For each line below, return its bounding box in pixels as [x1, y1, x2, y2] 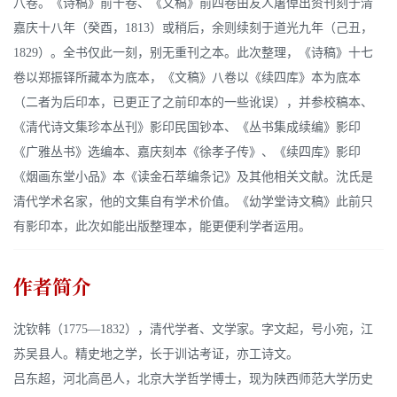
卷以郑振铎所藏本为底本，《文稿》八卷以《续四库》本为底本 [13, 71, 361, 85]
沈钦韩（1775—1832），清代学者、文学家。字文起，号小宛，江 [13, 323, 373, 337]
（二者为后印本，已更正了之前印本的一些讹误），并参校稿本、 [13, 96, 373, 110]
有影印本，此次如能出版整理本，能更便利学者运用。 [13, 220, 311, 234]
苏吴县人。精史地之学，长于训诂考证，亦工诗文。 [13, 347, 299, 362]
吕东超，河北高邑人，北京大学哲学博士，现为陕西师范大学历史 [13, 372, 373, 386]
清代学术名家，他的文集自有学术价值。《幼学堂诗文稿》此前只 [13, 195, 373, 209]
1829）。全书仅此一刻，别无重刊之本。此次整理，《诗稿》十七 [13, 46, 373, 60]
